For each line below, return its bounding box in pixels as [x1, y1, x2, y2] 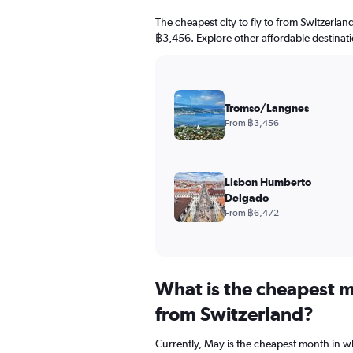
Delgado [224, 191, 269, 204]
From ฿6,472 [224, 206, 279, 218]
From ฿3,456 [224, 117, 279, 128]
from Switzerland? [154, 302, 314, 325]
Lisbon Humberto [224, 175, 311, 188]
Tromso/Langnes [224, 101, 309, 114]
